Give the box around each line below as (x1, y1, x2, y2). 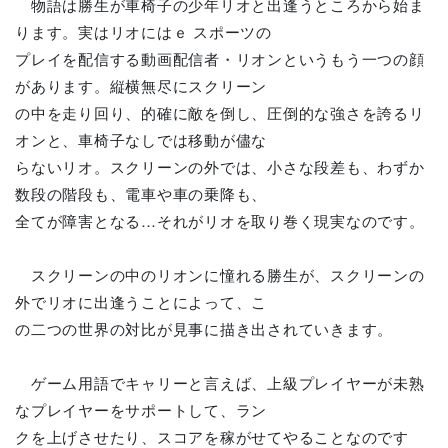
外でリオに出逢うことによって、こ (15, 291, 267, 312)
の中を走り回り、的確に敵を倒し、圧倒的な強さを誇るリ (15, 102, 425, 123)
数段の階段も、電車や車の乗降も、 (15, 183, 267, 204)
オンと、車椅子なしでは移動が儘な (15, 129, 267, 150)
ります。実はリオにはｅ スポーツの (15, 21, 272, 42)
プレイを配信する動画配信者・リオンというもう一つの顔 (15, 48, 425, 69)
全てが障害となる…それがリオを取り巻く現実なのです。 (15, 210, 425, 231)
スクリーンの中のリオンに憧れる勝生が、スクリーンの (15, 264, 425, 285)
